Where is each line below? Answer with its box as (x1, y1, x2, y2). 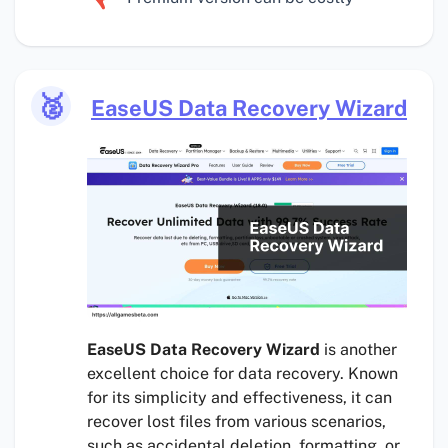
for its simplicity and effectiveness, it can (87, 388, 392, 408)
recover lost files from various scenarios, (87, 412, 386, 432)
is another (320, 340, 397, 360)
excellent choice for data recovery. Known (87, 364, 398, 384)
